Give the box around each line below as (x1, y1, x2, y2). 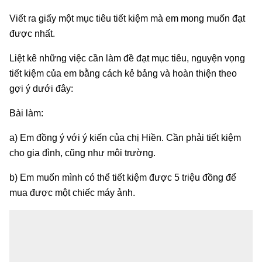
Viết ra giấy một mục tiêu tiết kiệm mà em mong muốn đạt (9, 13, 245, 23)
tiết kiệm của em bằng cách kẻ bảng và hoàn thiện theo (9, 68, 237, 78)
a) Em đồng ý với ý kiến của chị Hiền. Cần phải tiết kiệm (9, 132, 241, 143)
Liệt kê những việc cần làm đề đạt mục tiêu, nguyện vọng (9, 53, 245, 63)
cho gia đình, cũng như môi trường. (9, 147, 156, 158)
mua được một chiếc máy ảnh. (9, 187, 135, 198)
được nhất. (9, 28, 55, 39)
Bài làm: (9, 108, 43, 118)
